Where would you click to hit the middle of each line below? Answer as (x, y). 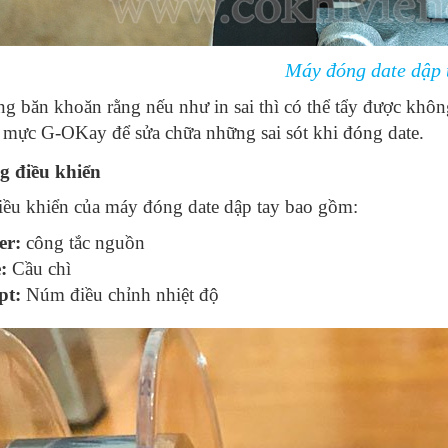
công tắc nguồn (82, 243)
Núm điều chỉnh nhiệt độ (119, 295)
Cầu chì (38, 269)
